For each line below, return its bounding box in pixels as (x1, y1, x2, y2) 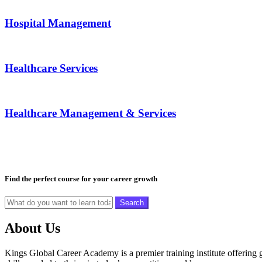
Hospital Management (5, 16, 111, 29)
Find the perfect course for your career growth (5, 174, 157, 184)
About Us (5, 220, 60, 236)
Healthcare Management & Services (5, 107, 176, 120)
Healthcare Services (5, 61, 98, 74)
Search (120, 198, 144, 208)
